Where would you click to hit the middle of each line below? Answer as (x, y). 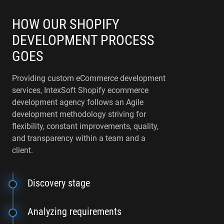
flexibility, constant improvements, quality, (85, 126)
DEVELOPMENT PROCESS (83, 40)
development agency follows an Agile (78, 102)
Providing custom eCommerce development (89, 78)
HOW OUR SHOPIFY (66, 24)
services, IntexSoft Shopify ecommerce (80, 90)
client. (22, 150)
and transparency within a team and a (79, 138)
